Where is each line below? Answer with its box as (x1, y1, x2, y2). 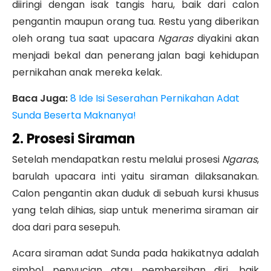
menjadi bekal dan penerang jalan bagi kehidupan (12, 48, 259, 63)
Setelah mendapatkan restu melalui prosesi (12, 152, 222, 167)
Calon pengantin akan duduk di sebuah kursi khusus (12, 186, 259, 201)
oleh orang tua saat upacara (12, 31, 158, 46)
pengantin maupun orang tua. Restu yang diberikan (12, 15, 259, 29)
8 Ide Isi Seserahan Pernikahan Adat (70, 91, 240, 106)
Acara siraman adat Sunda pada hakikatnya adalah (12, 246, 259, 261)
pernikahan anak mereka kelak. (12, 65, 162, 80)
